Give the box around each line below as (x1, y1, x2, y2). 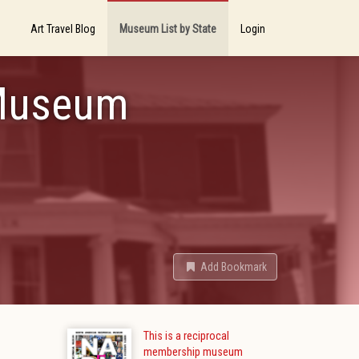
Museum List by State (119, 22, 216, 35)
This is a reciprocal (143, 329, 229, 343)
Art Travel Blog (30, 22, 95, 35)
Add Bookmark (200, 260, 267, 273)
